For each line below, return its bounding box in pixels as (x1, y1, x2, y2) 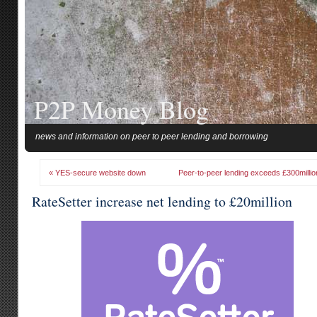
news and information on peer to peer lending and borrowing (35, 132, 268, 142)
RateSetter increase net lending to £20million (32, 192, 292, 211)
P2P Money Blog (34, 92, 209, 126)
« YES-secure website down (49, 168, 146, 177)
